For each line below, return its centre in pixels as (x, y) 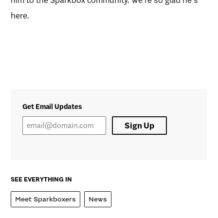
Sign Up (139, 125)
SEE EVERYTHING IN (42, 179)
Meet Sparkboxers (46, 199)
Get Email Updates (52, 106)
